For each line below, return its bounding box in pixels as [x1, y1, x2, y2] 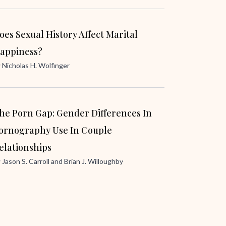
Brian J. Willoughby [64, 157, 123, 165]
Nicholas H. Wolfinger [2, 61, 70, 70]
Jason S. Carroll [2, 157, 49, 165]
